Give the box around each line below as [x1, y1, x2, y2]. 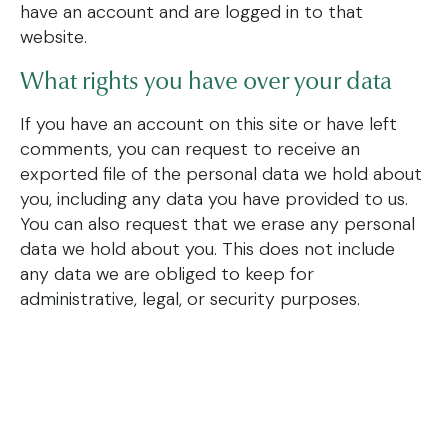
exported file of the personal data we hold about [20, 162, 422, 186]
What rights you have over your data [20, 66, 392, 96]
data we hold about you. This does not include [20, 237, 395, 261]
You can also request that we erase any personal [20, 212, 415, 236]
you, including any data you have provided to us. [20, 187, 408, 211]
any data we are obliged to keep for [20, 262, 314, 286]
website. [20, 25, 87, 49]
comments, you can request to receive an [20, 137, 360, 161]
